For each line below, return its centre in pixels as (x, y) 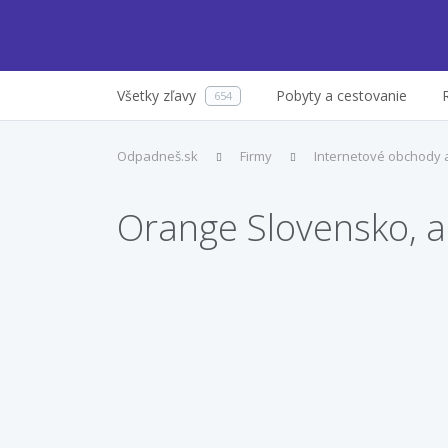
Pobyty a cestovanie (341, 95)
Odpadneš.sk (157, 156)
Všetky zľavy (156, 95)
